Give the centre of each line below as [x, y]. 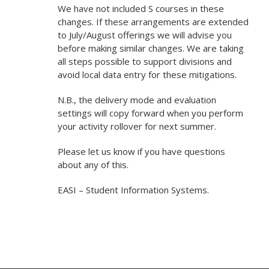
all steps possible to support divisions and [144, 61]
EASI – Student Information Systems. [133, 190]
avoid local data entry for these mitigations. [147, 74]
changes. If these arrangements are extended [153, 22]
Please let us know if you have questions [141, 151]
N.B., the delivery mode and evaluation [137, 100]
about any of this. [93, 165]
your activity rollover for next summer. [137, 126]
